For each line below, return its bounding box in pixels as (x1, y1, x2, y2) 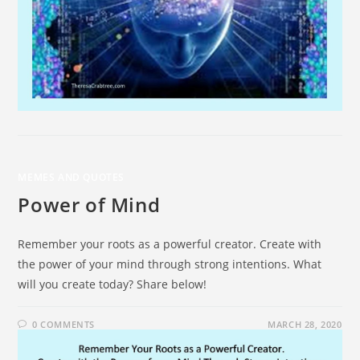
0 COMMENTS (32, 317, 96, 330)
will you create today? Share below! (18, 276, 207, 292)
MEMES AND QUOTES (18, 170, 125, 184)
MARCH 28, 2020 (268, 317, 342, 330)
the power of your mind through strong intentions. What (18, 256, 322, 272)
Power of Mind (18, 190, 161, 218)
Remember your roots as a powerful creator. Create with (18, 235, 322, 252)
